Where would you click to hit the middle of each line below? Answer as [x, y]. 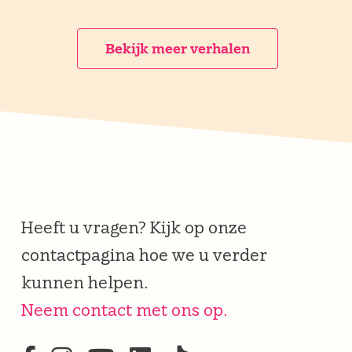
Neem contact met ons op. [124, 310]
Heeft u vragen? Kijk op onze [134, 227]
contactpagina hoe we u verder [144, 255]
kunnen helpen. [84, 282]
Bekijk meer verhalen [177, 48]
